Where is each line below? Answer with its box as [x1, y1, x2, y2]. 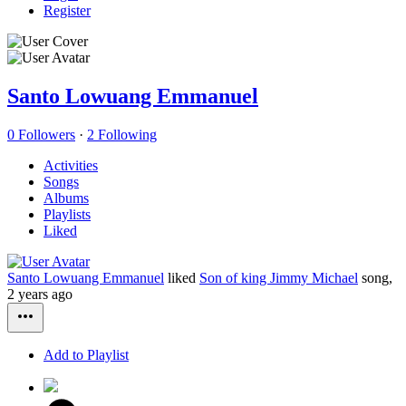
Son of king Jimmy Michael [199, 270, 358, 286]
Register [43, 3, 91, 19]
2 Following [87, 127, 157, 143]
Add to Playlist [43, 347, 129, 363]
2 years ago [7, 286, 72, 303]
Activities [43, 158, 98, 174]
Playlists [43, 207, 91, 223]
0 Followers [7, 127, 75, 143]
